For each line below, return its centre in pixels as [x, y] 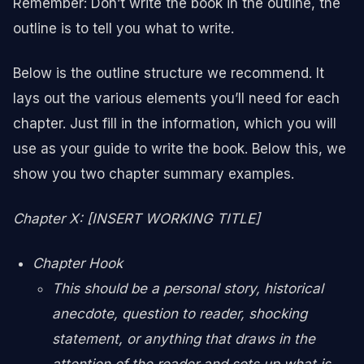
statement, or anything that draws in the [184, 338]
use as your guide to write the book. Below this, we [180, 148]
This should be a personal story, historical [188, 288]
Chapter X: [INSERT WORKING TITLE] [136, 218]
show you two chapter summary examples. [154, 173]
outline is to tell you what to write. [123, 28]
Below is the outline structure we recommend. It [169, 73]
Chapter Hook [78, 263]
